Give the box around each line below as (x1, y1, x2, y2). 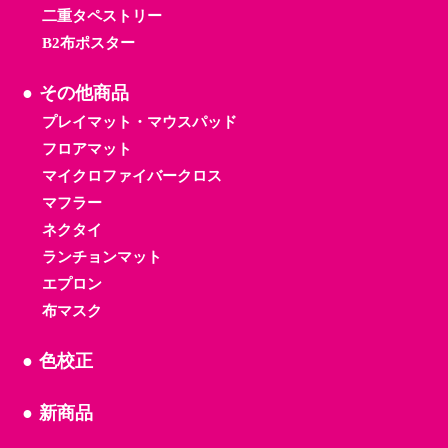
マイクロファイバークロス (41, 168, 222, 185)
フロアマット (41, 141, 132, 158)
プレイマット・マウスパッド (41, 114, 237, 131)
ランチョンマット (41, 249, 162, 266)
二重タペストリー (41, 8, 162, 25)
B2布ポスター (41, 35, 135, 52)
